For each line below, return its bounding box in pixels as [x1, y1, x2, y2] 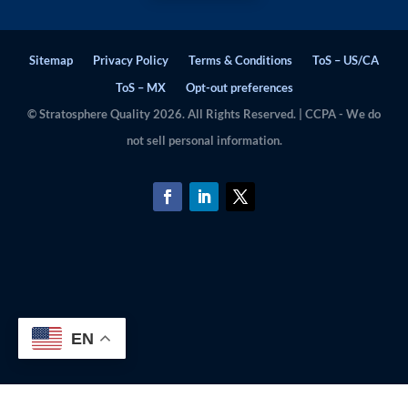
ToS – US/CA [312, 53, 379, 68]
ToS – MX [115, 80, 166, 96]
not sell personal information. [126, 133, 282, 148]
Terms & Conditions [189, 53, 292, 68]
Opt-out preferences [185, 80, 293, 96]
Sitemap [29, 53, 73, 68]
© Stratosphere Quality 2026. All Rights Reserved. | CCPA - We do [27, 107, 381, 122]
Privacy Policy [93, 53, 168, 68]
